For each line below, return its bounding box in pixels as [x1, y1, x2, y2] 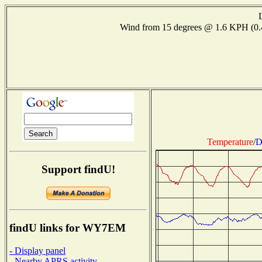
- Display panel [9, 245, 65, 256]
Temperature [206, 136, 253, 147]
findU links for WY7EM [9, 222, 126, 235]
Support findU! [41, 163, 115, 175]
